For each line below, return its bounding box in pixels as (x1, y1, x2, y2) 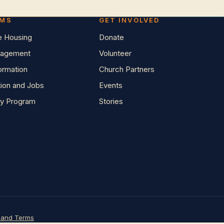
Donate (99, 32, 124, 42)
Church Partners (99, 64, 154, 74)
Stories (99, 96, 123, 106)
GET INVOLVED (99, 16, 159, 24)
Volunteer (99, 48, 131, 58)
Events (99, 80, 122, 90)
